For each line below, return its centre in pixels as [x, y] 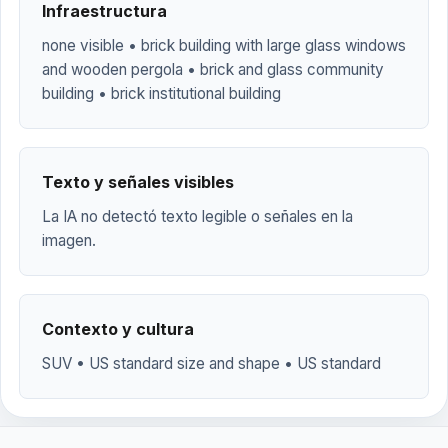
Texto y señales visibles [138, 182]
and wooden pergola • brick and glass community [213, 69]
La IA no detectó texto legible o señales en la [197, 216]
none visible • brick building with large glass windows [224, 45]
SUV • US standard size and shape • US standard [211, 363]
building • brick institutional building [161, 93]
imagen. [69, 240]
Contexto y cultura [118, 329]
